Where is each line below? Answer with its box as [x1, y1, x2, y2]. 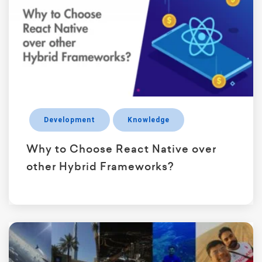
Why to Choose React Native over [26, 142, 216, 157]
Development [44, 116, 95, 125]
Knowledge [127, 116, 170, 125]
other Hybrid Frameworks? [26, 159, 174, 174]
